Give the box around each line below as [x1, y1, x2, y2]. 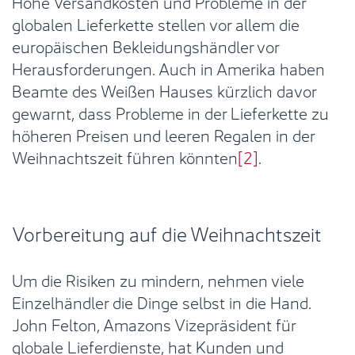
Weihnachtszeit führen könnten [12, 143, 238, 169]
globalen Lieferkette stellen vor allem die [12, 10, 300, 36]
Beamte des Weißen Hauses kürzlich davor [12, 77, 316, 102]
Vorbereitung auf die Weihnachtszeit [12, 218, 322, 247]
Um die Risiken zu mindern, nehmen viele [12, 266, 304, 292]
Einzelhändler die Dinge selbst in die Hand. [12, 288, 311, 314]
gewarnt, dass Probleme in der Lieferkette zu [12, 99, 329, 124]
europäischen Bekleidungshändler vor [12, 32, 279, 58]
